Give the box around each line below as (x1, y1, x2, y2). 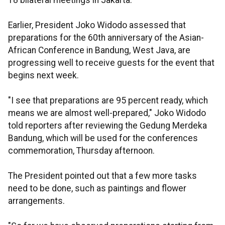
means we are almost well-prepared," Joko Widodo (8, 108, 206, 118)
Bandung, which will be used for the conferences (8, 133, 198, 143)
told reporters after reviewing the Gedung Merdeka (8, 121, 207, 131)
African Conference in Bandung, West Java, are (8, 45, 190, 55)
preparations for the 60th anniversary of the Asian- (8, 33, 204, 43)
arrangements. (8, 196, 65, 206)
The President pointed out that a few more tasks (8, 171, 197, 181)
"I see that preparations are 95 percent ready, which (8, 95, 208, 105)
